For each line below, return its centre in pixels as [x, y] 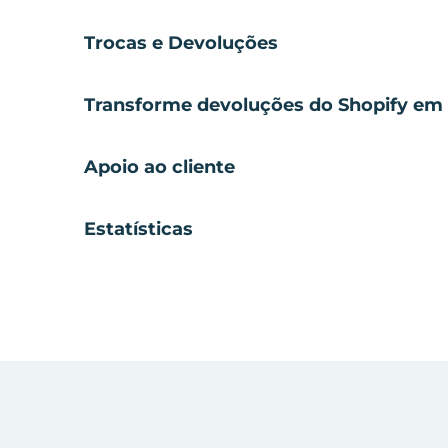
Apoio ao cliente [159, 167]
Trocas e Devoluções [181, 43]
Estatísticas [138, 229]
